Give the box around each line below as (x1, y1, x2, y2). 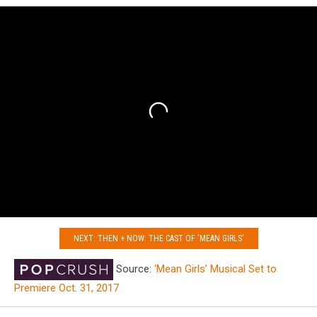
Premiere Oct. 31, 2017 (14, 282, 119, 295)
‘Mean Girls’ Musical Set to (154, 263, 277, 276)
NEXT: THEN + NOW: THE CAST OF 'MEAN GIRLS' (73, 233, 244, 243)
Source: (113, 263, 154, 276)
